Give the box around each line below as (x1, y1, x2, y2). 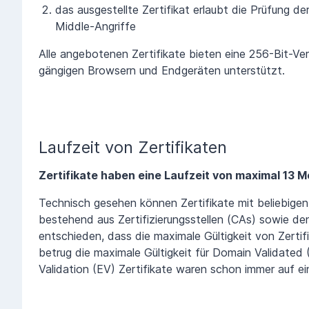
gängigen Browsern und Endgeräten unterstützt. (39, 63, 285, 77)
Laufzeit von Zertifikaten (39, 137, 227, 157)
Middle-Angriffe (55, 19, 136, 33)
